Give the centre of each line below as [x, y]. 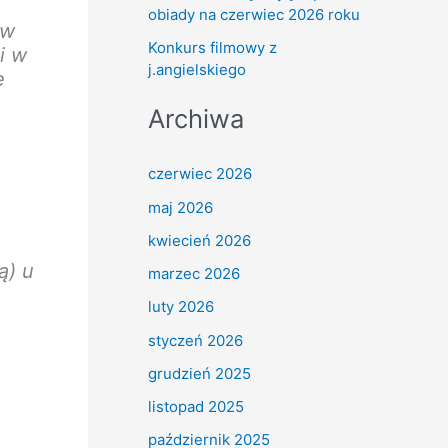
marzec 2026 [194, 274]
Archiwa [196, 118]
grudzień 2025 [199, 373]
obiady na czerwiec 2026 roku [254, 14]
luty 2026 [181, 307]
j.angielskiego [197, 70]
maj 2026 [180, 207]
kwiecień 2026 [199, 240]
